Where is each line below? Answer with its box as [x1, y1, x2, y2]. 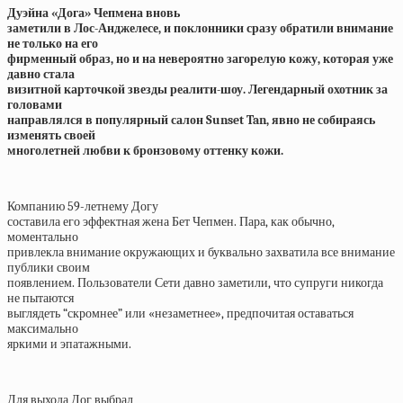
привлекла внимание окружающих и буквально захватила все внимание [7, 245, 395, 260]
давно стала [7, 67, 75, 82]
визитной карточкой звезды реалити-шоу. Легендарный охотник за [7, 82, 388, 97]
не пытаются [7, 291, 74, 306]
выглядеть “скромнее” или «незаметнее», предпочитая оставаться [7, 306, 354, 321]
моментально [7, 229, 78, 245]
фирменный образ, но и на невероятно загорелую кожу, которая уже [7, 51, 393, 67]
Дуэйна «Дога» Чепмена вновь [7, 5, 180, 21]
